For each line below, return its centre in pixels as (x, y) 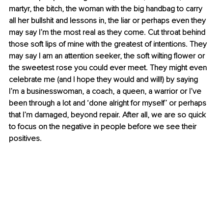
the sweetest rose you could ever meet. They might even (109, 68)
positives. (25, 139)
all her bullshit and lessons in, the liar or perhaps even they (108, 21)
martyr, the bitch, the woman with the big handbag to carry (107, 9)
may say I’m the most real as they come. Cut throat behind (108, 33)
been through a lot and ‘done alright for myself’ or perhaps (109, 103)
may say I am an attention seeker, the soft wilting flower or (108, 56)
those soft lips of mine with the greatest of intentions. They (109, 44)
